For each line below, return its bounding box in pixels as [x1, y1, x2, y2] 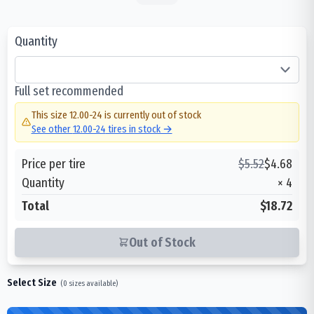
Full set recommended [15, 82, 123, 99]
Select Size [7, 275, 57, 289]
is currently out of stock [102, 109, 201, 121]
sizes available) [67, 278, 118, 288]
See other [31, 123, 73, 135]
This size [31, 109, 69, 121]
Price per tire [22, 155, 86, 172]
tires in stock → [105, 123, 172, 135]
